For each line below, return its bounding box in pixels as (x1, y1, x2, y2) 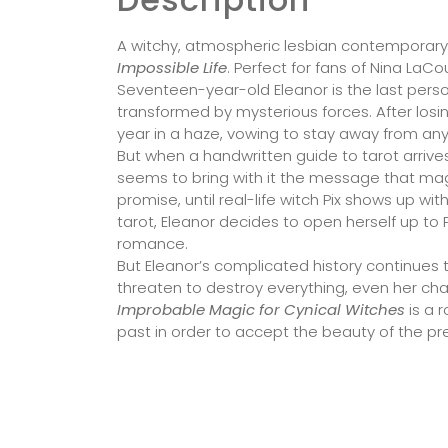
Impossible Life (117, 57, 227, 79)
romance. (117, 233, 188, 255)
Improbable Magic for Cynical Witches (117, 299, 405, 321)
